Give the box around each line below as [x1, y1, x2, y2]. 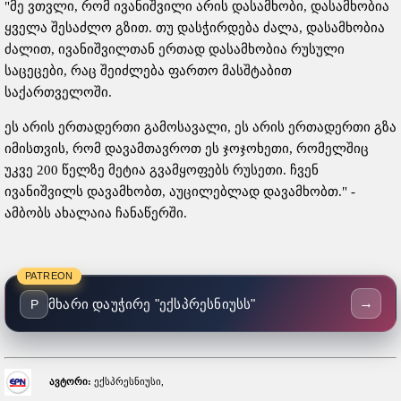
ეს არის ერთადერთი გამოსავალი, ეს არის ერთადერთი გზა [4, 120, 397, 135]
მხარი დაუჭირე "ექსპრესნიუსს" [48, 296, 256, 312]
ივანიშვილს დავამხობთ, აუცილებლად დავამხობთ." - [4, 184, 355, 200]
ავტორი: [49, 375, 92, 387]
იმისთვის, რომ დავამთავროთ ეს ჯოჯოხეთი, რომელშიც [4, 141, 369, 157]
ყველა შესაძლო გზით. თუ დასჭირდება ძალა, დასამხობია [4, 21, 385, 36]
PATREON [25, 270, 73, 282]
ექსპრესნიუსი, [91, 375, 165, 387]
